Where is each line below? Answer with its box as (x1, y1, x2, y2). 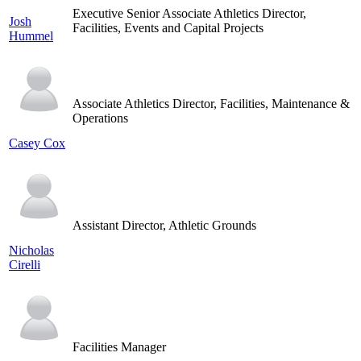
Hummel (9, 28, 53, 43)
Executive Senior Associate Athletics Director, (73, 6, 306, 20)
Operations (73, 110, 128, 125)
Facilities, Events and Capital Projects (73, 20, 263, 35)
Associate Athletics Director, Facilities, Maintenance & (73, 96, 350, 110)
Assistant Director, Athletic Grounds (73, 218, 256, 232)
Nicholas (9, 243, 54, 257)
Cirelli (9, 257, 40, 272)
